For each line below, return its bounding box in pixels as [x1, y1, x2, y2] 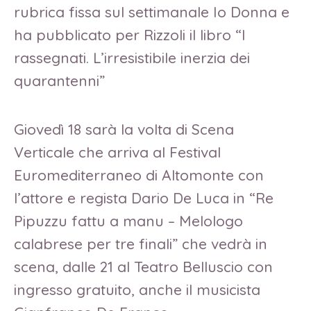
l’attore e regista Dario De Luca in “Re [14, 188, 274, 207]
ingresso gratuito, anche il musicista [14, 280, 260, 299]
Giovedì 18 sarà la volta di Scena [14, 119, 234, 138]
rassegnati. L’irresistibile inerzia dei [14, 48, 250, 67]
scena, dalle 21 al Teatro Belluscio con [14, 257, 273, 276]
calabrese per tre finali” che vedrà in [14, 234, 267, 253]
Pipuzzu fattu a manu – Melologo [14, 211, 243, 230]
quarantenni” [14, 71, 109, 90]
